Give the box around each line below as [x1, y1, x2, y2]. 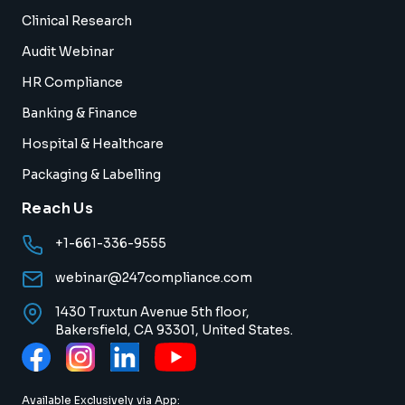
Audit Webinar [22, 42, 114, 60]
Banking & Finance [22, 104, 137, 121]
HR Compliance [22, 73, 123, 90]
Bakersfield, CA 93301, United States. [55, 321, 293, 338]
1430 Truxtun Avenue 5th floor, [55, 303, 250, 320]
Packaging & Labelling [22, 165, 161, 183]
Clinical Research [22, 12, 132, 29]
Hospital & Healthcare [22, 135, 164, 152]
